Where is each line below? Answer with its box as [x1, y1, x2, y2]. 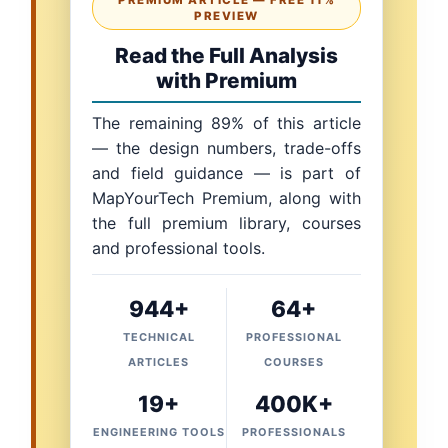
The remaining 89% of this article [92, 113, 361, 134]
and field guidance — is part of [92, 163, 361, 184]
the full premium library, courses [92, 213, 361, 234]
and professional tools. [92, 238, 266, 259]
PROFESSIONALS [241, 425, 346, 440]
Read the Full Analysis [115, 43, 338, 69]
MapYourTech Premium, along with [92, 188, 361, 209]
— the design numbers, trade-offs [92, 138, 361, 159]
